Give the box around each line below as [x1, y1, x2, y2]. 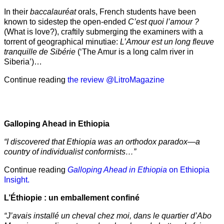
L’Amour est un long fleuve [120, 37, 214, 46]
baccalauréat [30, 7, 76, 16]
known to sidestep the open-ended [4, 17, 128, 26]
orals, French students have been [76, 7, 196, 16]
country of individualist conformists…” [4, 147, 136, 156]
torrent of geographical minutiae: [4, 37, 120, 46]
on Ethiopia [167, 165, 209, 174]
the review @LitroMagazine [67, 75, 164, 84]
